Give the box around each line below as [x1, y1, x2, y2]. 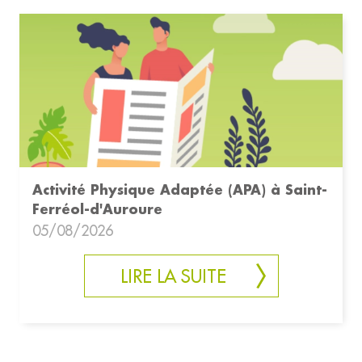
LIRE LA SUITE [120, 265, 226, 288]
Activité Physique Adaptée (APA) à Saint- [32, 181, 327, 199]
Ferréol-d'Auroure [32, 200, 162, 218]
